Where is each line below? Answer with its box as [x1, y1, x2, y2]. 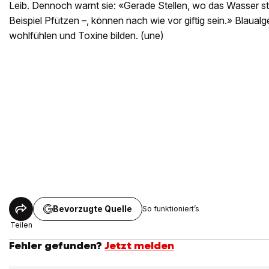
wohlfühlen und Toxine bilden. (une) [9, 29, 164, 41]
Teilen [10, 220, 32, 229]
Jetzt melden [104, 238, 174, 252]
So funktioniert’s [142, 204, 199, 214]
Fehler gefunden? [9, 238, 102, 252]
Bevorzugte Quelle [53, 203, 132, 214]
